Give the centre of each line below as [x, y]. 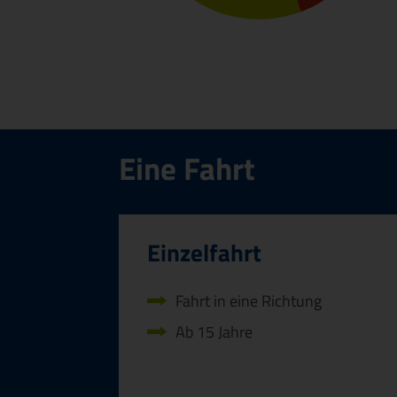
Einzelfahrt [204, 253]
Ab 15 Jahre [214, 331]
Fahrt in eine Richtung [249, 301]
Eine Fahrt [187, 168]
